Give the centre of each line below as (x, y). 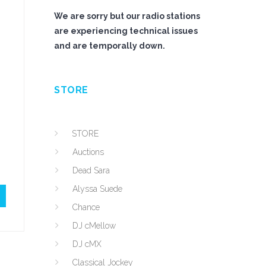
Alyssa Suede (97, 189)
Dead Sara (91, 170)
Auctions (88, 152)
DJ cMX (87, 244)
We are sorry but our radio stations (127, 16)
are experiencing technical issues (126, 31)
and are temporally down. (110, 46)
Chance (86, 207)
